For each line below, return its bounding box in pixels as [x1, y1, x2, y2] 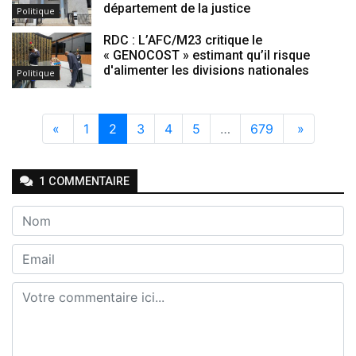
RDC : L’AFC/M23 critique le [103, 32, 262, 48]
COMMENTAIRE [45, 174, 130, 188]
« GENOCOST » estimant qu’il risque [103, 47, 310, 63]
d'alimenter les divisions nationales [103, 62, 309, 78]
